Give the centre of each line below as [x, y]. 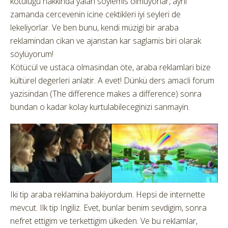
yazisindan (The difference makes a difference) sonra [106, 94]
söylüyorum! [32, 54]
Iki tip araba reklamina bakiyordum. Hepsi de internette [108, 195]
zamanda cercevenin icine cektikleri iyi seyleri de [95, 14]
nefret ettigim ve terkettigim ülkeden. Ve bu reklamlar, [104, 221]
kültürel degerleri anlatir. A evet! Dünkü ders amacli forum [112, 80]
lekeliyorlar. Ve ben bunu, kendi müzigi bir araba [94, 27]
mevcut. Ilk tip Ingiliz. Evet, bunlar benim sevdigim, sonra [108, 208]
